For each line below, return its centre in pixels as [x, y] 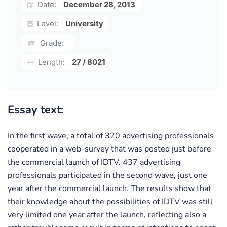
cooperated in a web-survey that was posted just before [109, 149]
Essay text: [35, 110]
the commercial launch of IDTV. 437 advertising [94, 162]
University [84, 23]
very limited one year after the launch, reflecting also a [107, 215]
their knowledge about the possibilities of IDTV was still [110, 201]
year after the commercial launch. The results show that [109, 188]
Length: [50, 62]
